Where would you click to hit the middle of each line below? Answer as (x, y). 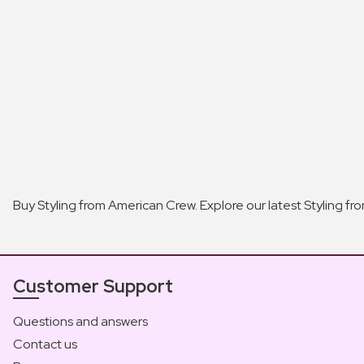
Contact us (45, 344)
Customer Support (93, 286)
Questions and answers (80, 321)
